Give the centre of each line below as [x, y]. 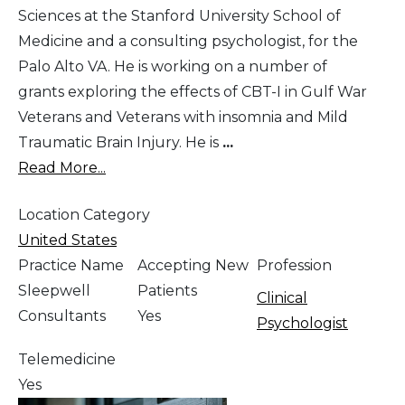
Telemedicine [67, 360]
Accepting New [193, 266]
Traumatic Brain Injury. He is [120, 143]
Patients [167, 291]
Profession [294, 266]
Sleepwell [54, 291]
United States [67, 240]
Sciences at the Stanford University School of [179, 16]
